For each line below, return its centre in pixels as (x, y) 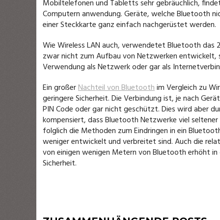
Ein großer (60, 88)
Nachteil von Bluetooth (116, 88)
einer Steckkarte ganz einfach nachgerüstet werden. (129, 25)
